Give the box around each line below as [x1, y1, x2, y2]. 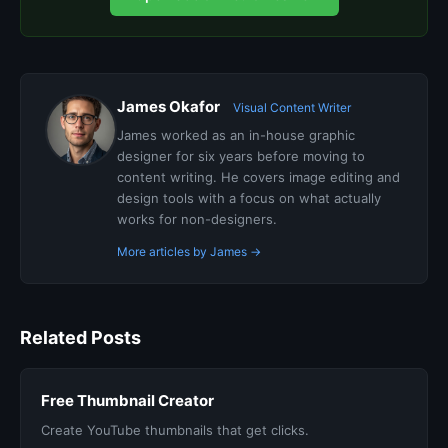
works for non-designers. [117, 210, 277, 227]
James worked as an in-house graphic [117, 126, 355, 143]
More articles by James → [117, 243, 261, 259]
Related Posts [20, 326, 141, 348]
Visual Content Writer [233, 99, 351, 115]
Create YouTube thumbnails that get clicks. [41, 421, 309, 438]
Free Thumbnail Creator [41, 390, 214, 410]
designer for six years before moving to [117, 147, 365, 164]
